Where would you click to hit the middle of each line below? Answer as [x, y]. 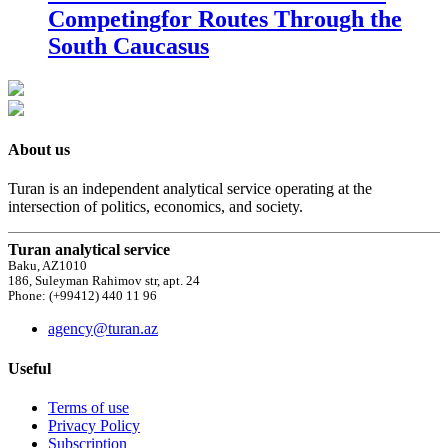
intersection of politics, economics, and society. [155, 207]
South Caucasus [128, 45]
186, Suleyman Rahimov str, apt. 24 [104, 281]
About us [39, 149]
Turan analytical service [89, 250]
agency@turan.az [103, 329]
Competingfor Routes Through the [225, 18]
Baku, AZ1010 [47, 266]
